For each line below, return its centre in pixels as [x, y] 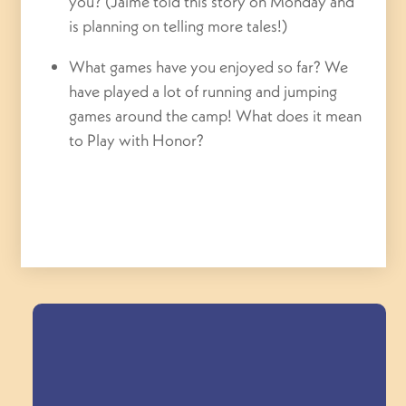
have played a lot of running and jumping [203, 91]
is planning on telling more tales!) [179, 25]
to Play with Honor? [139, 140]
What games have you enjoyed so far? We [209, 66]
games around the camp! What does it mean [216, 115]
